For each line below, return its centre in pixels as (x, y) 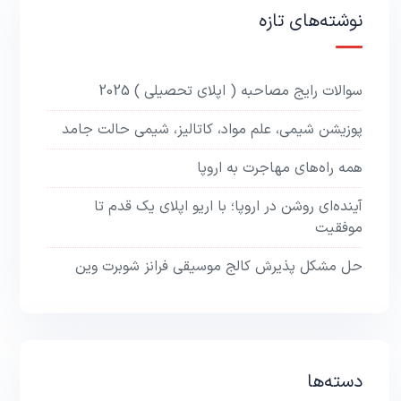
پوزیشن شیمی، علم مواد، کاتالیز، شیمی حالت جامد (213, 130)
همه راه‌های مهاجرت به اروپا (280, 168)
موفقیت (339, 228)
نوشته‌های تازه (311, 21)
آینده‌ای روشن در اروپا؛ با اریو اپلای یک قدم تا (229, 207)
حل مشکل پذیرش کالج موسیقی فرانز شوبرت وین (219, 267)
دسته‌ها (335, 382)
